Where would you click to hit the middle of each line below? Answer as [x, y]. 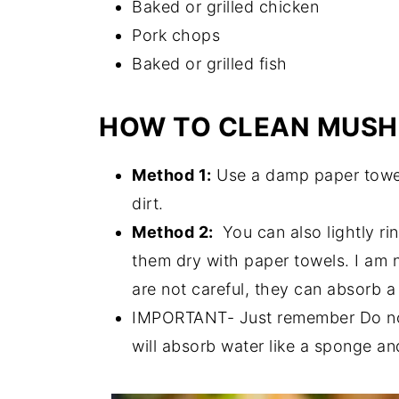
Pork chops [176, 35]
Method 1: [172, 175]
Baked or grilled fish [210, 64]
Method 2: [175, 232]
